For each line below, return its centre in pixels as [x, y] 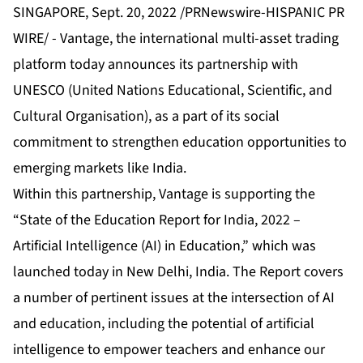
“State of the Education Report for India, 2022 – [157, 220]
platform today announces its [105, 65]
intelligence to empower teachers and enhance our [169, 350]
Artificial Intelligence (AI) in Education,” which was [164, 246]
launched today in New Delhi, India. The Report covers [178, 272]
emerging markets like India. [100, 169]
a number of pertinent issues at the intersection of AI [174, 298]
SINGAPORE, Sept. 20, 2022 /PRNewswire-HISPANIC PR [179, 13]
